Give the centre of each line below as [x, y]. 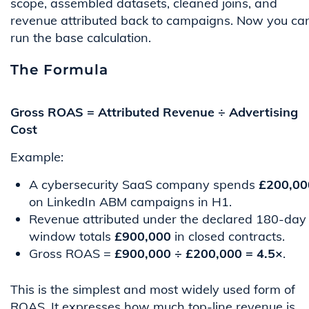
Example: [37, 157]
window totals [72, 237]
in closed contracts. [228, 237]
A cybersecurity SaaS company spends [144, 185]
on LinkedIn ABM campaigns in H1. [130, 202]
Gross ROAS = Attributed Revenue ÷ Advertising [154, 112]
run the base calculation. [81, 38]
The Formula [59, 70]
